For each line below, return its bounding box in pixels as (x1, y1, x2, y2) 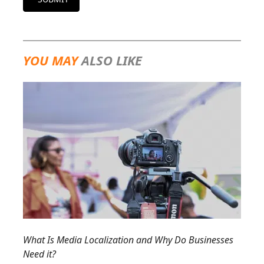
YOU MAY (23, 51, 81, 69)
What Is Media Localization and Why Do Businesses (23, 233, 233, 246)
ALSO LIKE (81, 51, 142, 69)
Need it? (23, 247, 56, 260)
